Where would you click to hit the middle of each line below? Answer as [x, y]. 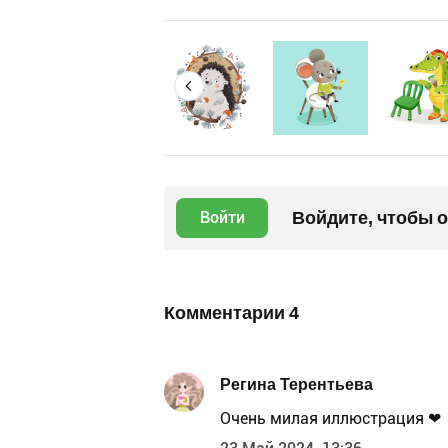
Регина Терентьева [296, 384]
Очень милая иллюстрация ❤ [330, 419]
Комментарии [226, 313]
